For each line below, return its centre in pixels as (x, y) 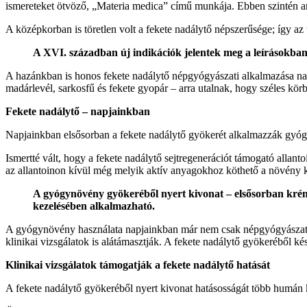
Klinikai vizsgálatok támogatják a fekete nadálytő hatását (138, 265)
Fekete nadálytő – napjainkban (78, 112)
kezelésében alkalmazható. (95, 206)
